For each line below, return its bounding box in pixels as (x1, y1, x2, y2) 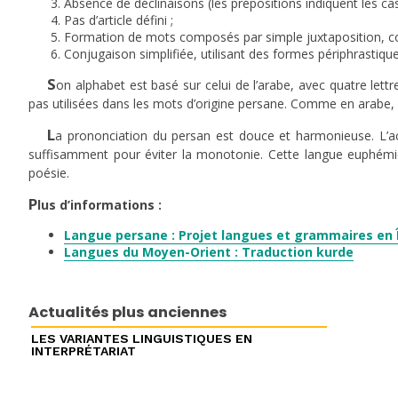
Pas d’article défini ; (64, 11, 173, 28)
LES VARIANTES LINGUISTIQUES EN (30, 330, 252, 346)
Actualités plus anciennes (28, 302, 227, 322)
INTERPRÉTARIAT (30, 343, 136, 358)
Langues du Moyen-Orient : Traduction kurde (64, 243, 354, 260)
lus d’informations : (37, 195, 162, 213)
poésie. (28, 163, 69, 181)
